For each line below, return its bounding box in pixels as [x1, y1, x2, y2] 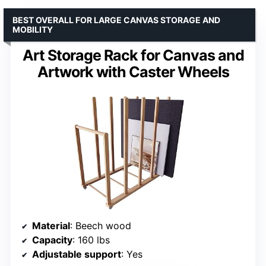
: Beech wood [70, 219, 131, 232]
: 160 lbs [72, 233, 110, 246]
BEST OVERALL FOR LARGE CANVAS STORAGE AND [12, 14, 220, 25]
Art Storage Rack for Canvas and [22, 46, 244, 64]
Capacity [32, 233, 72, 246]
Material [32, 219, 70, 232]
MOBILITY [12, 24, 53, 34]
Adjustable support [32, 248, 121, 260]
